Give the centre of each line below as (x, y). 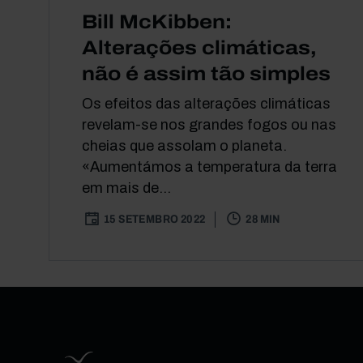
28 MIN (263, 219)
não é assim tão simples (206, 73)
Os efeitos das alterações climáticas (206, 103)
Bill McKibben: (157, 21)
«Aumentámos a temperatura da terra (209, 167)
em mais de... (126, 188)
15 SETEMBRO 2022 (155, 219)
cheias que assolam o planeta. (184, 145)
